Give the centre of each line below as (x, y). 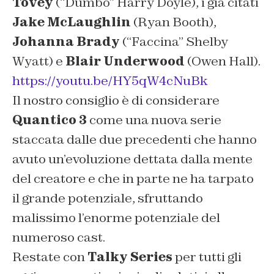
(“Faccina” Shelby (174, 42)
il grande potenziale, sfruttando (108, 198)
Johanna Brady (66, 42)
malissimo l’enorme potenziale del (116, 218)
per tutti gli (207, 257)
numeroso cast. (59, 238)
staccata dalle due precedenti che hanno (135, 140)
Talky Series (130, 257)
